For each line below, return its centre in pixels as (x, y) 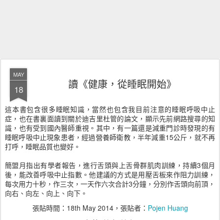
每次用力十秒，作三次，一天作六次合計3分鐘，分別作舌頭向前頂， (110, 184)
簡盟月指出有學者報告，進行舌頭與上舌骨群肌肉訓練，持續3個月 (110, 165)
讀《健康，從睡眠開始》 (122, 84)
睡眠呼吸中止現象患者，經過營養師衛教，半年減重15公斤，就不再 (110, 137)
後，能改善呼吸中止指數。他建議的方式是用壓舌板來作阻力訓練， (110, 174)
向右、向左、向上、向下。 (46, 193)
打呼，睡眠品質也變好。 (43, 146)
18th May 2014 (90, 208)
